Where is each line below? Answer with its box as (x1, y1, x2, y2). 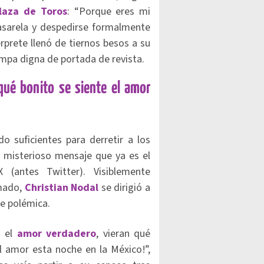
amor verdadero (16, 226, 96, 241)
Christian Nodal (24, 180, 99, 195)
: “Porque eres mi (67, 4, 151, 19)
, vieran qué (96, 226, 150, 241)
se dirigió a (98, 180, 151, 195)
